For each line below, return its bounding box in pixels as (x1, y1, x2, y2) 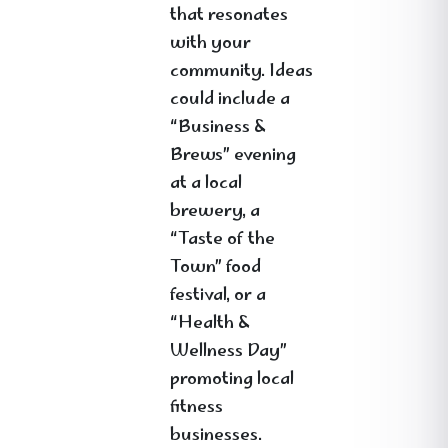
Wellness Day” (170, 337, 287, 367)
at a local (170, 169, 242, 199)
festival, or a (170, 281, 266, 311)
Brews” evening (170, 141, 296, 171)
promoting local (170, 365, 294, 395)
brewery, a (170, 197, 260, 227)
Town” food (170, 253, 261, 283)
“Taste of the (170, 225, 275, 255)
